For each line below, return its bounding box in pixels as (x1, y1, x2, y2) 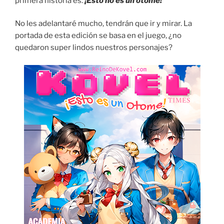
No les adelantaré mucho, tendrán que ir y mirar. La (15, 19, 192, 28)
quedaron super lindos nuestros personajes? (15, 43, 172, 52)
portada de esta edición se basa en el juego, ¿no (15, 31, 181, 40)
